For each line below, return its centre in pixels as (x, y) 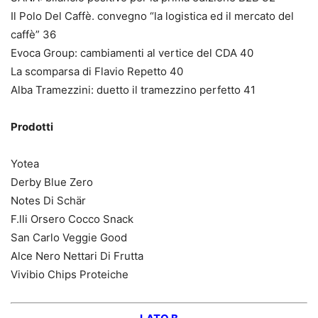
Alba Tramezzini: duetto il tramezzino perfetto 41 (133, 90)
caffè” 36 (33, 35)
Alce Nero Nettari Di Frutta (77, 256)
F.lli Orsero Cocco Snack (72, 219)
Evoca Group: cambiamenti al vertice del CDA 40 (132, 53)
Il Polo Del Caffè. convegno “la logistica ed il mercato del (152, 16)
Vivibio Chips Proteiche (70, 275)
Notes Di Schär (48, 201)
